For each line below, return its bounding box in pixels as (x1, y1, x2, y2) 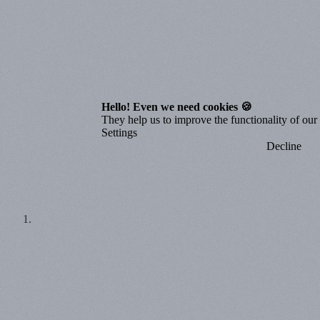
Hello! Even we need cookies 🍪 (101, 100, 252, 113)
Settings (101, 126, 137, 139)
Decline (266, 139, 301, 152)
